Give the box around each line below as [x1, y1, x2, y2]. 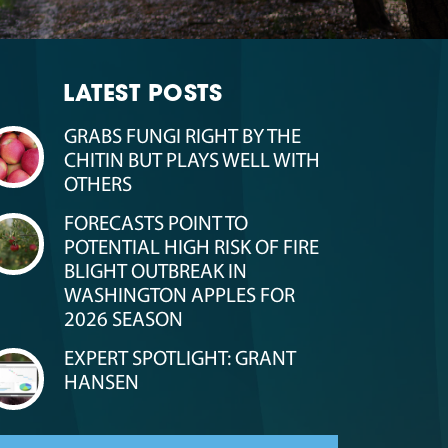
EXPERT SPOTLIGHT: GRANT [64, 348, 297, 370]
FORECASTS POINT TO [64, 213, 249, 235]
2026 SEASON [64, 309, 184, 331]
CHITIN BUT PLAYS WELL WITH [64, 150, 321, 172]
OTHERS [64, 174, 133, 196]
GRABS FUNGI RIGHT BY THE [64, 126, 302, 148]
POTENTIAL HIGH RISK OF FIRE [64, 237, 320, 259]
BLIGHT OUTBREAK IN [64, 261, 248, 283]
